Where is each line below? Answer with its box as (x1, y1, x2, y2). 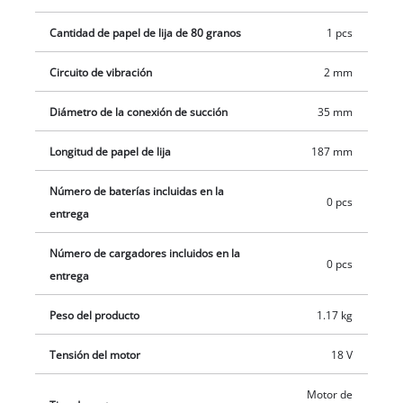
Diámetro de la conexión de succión (49, 104, 228, 119)
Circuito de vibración (49, 65, 153, 79)
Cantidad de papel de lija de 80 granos (49, 25, 242, 40)
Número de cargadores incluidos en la (49, 246, 241, 260)
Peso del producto (49, 308, 140, 322)
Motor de (306, 387, 353, 401)
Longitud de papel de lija (49, 144, 172, 158)
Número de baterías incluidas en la (49, 184, 225, 198)
